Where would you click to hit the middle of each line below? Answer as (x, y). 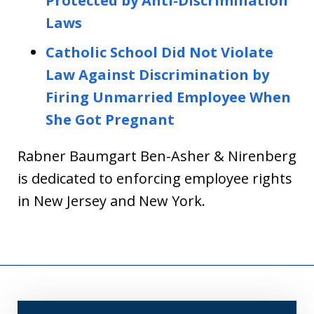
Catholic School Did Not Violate (159, 53)
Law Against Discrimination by (157, 75)
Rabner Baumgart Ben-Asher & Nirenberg (157, 156)
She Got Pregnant (110, 120)
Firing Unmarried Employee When (168, 97)
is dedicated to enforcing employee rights (155, 179)
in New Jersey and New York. (111, 201)
